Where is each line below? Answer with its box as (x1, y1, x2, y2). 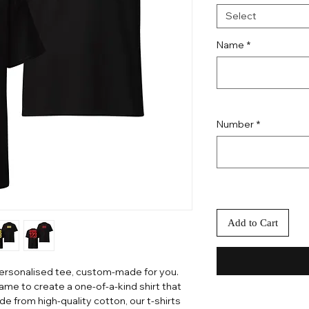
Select (226, 10, 257, 23)
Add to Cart (228, 217, 278, 229)
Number (217, 118, 254, 131)
